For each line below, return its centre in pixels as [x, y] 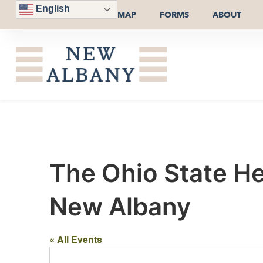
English [51, 9]
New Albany [120, 206]
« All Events [76, 239]
